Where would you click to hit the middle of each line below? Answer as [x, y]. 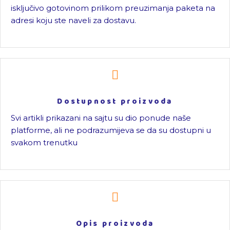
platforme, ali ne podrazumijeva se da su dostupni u [111, 130]
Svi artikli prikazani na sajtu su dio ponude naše [101, 118]
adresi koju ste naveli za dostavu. [73, 20]
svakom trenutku [44, 142]
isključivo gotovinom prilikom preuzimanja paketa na [113, 8]
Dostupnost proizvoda [115, 102]
